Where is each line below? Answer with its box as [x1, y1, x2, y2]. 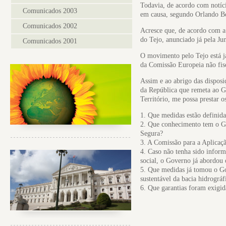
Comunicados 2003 [23, 7, 77, 15]
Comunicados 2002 [23, 22, 77, 30]
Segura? [140, 130, 163, 137]
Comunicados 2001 [23, 37, 77, 45]
